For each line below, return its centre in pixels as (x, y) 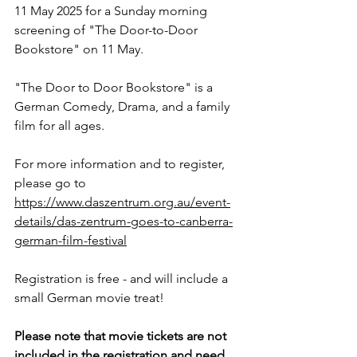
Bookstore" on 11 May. (79, 49)
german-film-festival (71, 240)
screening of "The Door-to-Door (108, 29)
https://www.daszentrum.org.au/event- (122, 202)
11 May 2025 (48, 10)
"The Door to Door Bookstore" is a (115, 87)
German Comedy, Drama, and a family (124, 106)
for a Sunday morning (146, 10)
